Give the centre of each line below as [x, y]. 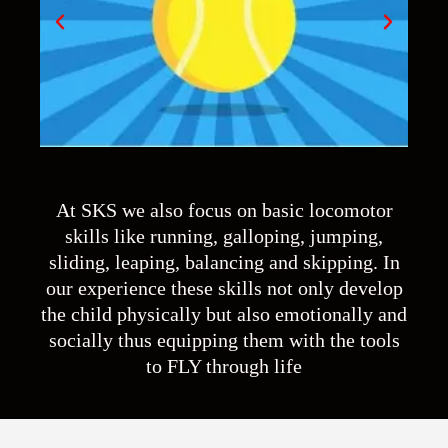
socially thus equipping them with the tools [224, 340]
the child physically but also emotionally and [224, 314]
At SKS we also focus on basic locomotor [224, 210]
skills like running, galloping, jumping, [224, 236]
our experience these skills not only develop [224, 288]
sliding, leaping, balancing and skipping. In [224, 262]
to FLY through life [224, 366]
